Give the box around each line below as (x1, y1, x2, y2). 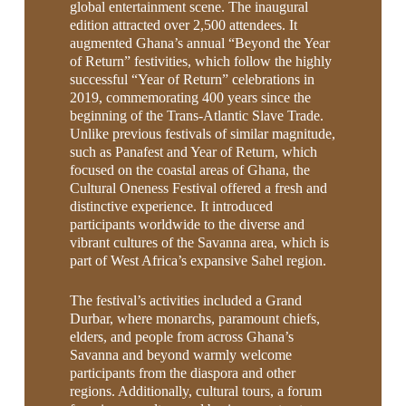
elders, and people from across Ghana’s (69, 328, 294, 344)
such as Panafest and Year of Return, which (69, 143, 317, 159)
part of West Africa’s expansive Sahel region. (69, 252, 326, 268)
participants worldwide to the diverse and (69, 216, 304, 232)
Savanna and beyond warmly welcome (69, 346, 292, 362)
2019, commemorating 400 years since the (69, 89, 311, 105)
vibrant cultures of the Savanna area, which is (69, 234, 329, 250)
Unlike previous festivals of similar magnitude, (69, 125, 335, 141)
